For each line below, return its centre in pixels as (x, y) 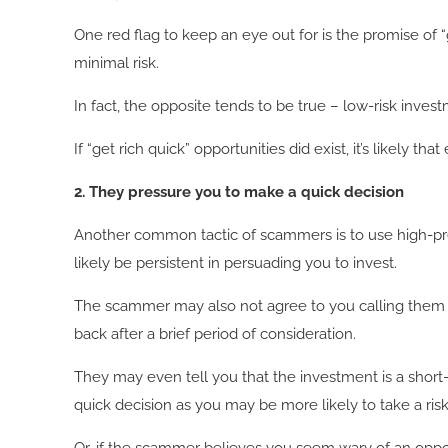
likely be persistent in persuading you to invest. (236, 263)
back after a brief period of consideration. (215, 334)
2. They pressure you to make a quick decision (239, 192)
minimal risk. (117, 63)
